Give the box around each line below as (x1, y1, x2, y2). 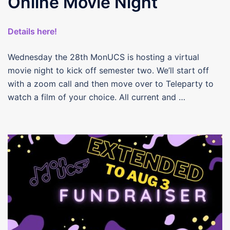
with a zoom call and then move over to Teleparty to (8, 78, 214, 89)
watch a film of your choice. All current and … (8, 91, 185, 102)
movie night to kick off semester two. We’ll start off (8, 65, 209, 75)
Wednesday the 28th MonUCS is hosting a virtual (8, 51, 199, 62)
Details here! (8, 26, 57, 36)
